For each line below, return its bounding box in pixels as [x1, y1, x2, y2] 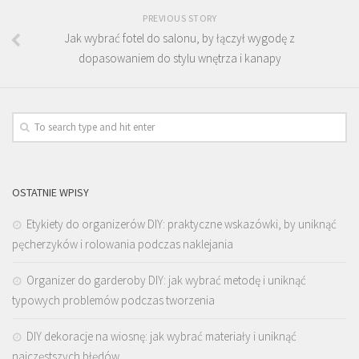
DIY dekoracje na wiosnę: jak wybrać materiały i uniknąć [26, 328, 296, 344]
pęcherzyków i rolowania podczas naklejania [12, 236, 233, 252]
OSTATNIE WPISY [12, 184, 89, 200]
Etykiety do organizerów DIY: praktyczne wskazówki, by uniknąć [26, 216, 337, 232]
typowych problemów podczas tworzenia [12, 292, 215, 308]
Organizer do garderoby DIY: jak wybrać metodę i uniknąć [26, 272, 306, 288]
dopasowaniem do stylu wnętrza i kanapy [78, 50, 281, 66]
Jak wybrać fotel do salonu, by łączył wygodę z [64, 30, 295, 46]
